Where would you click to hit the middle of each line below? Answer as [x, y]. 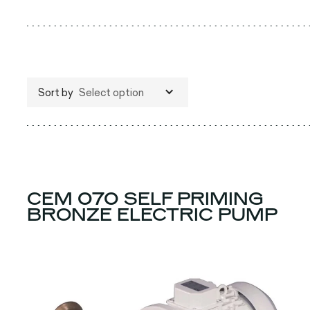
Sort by [55, 92]
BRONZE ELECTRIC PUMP [152, 214]
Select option [111, 92]
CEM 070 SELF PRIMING [145, 198]
